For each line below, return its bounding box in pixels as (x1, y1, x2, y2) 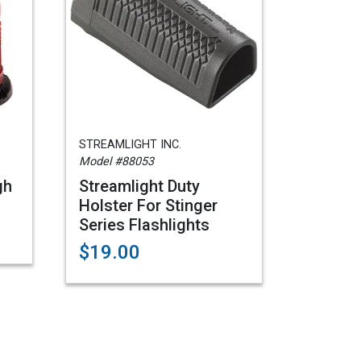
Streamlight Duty (79, 176, 200, 196)
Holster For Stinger (79, 196, 218, 215)
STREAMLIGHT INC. (79, 138, 181, 151)
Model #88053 (79, 155, 154, 168)
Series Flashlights (79, 215, 210, 234)
